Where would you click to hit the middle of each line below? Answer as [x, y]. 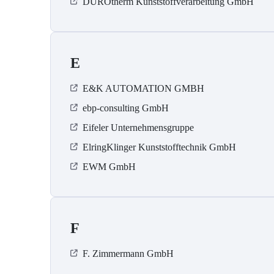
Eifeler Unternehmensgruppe [138, 128]
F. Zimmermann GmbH [128, 254]
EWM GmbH [109, 167]
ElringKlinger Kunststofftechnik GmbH [159, 147]
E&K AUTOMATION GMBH [143, 89]
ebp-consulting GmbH [126, 108]
